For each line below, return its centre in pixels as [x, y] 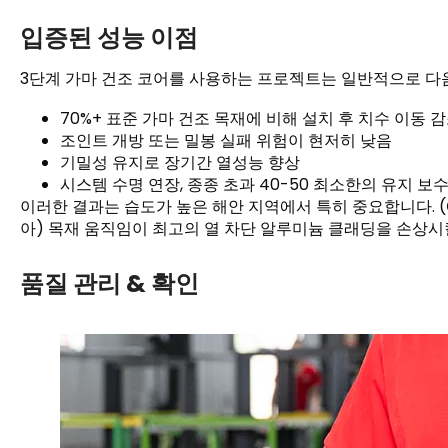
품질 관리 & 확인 [109, 284]
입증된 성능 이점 [109, 38]
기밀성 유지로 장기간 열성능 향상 [180, 163]
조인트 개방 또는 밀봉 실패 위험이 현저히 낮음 [226, 141]
